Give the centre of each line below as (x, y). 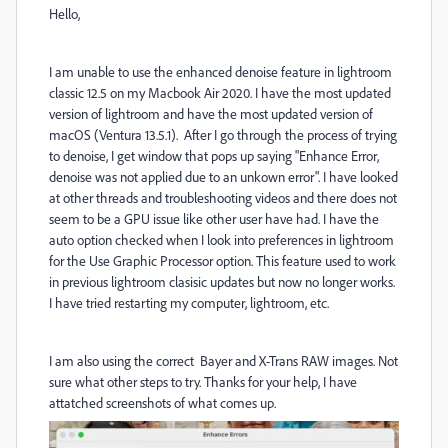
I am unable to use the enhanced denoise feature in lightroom (220, 71)
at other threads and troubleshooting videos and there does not (223, 197)
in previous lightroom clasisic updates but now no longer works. (222, 281)
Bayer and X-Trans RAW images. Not (297, 360)
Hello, (64, 13)
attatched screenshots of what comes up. (162, 402)
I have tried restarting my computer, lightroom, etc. (192, 302)
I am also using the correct (123, 360)
